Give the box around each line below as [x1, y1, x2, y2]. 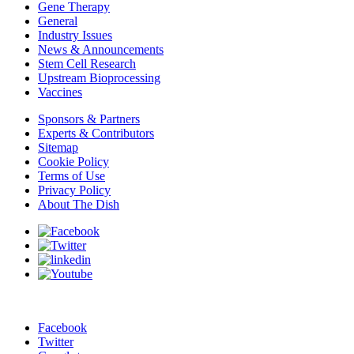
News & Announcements [38, 42, 164, 56]
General [38, 13, 77, 28]
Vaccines [38, 85, 82, 99]
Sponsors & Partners [38, 111, 140, 126]
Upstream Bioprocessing [38, 70, 160, 85]
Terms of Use [38, 168, 105, 183]
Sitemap [38, 140, 78, 154]
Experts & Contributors [38, 126, 154, 140]
